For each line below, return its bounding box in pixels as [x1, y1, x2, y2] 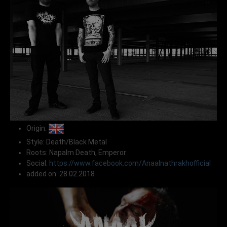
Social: [26, 159, 49, 168]
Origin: [26, 124, 48, 132]
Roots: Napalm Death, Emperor [26, 148, 126, 157]
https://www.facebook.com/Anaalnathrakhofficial [49, 159, 211, 168]
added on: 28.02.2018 [26, 170, 95, 178]
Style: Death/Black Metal [26, 138, 107, 146]
